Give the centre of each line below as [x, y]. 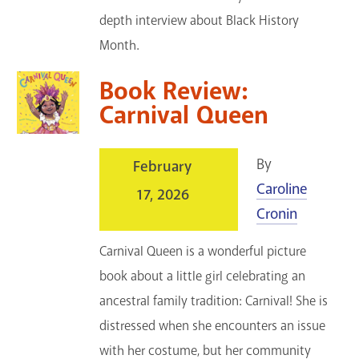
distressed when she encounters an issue [213, 325]
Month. [120, 46]
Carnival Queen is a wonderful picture [203, 251]
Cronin [276, 214]
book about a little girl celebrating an [203, 276]
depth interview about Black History [200, 21]
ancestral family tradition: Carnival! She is [214, 301]
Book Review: [174, 91]
